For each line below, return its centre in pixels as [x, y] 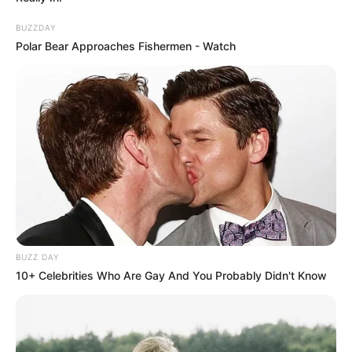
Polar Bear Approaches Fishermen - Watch [126, 46]
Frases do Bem [57, 14]
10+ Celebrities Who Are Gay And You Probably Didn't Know [171, 275]
